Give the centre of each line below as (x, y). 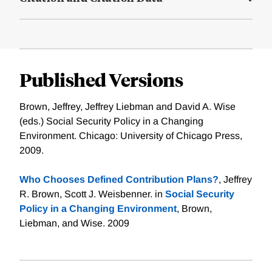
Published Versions (101, 80)
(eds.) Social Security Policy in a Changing (111, 121)
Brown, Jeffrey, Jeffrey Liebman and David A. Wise (127, 107)
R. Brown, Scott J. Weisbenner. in (92, 194)
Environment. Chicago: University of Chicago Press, (131, 136)
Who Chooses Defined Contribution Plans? (119, 180)
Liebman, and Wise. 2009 (74, 223)
